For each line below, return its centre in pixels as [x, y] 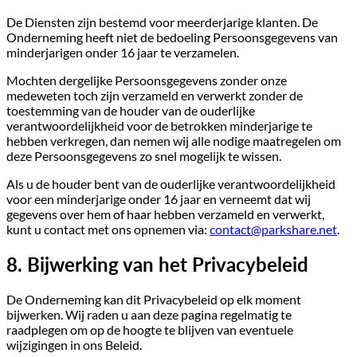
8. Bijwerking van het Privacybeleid [157, 265]
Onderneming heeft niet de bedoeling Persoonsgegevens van [172, 37]
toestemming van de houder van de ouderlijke [131, 111]
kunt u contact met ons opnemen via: [108, 229]
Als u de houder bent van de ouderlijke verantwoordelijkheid [171, 184]
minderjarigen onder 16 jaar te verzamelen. [123, 53]
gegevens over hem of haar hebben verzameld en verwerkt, [165, 214]
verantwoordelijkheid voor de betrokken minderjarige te [159, 126]
